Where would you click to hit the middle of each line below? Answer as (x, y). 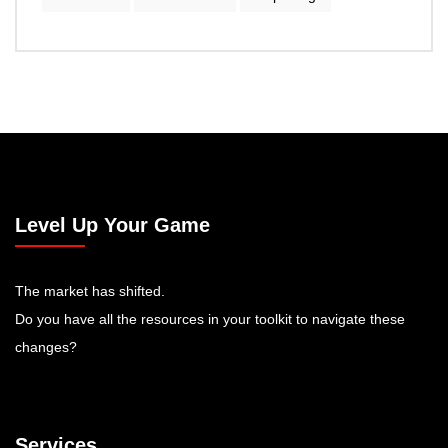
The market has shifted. (90, 290)
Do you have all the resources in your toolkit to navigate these (210, 318)
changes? (46, 346)
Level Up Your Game (112, 224)
